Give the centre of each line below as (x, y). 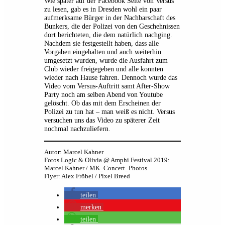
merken (91, 207)
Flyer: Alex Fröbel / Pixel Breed (87, 176)
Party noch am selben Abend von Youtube (103, 95)
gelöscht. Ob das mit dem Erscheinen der (102, 103)
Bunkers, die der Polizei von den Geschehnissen (112, 26)
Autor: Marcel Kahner (74, 152)
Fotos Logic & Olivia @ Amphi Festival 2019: (107, 160)
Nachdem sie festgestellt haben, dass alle (101, 43)
